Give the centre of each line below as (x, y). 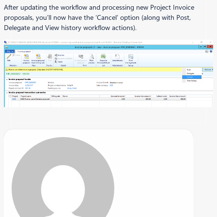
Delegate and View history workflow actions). (70, 27)
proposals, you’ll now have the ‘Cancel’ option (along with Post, (97, 17)
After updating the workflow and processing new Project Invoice (99, 7)
